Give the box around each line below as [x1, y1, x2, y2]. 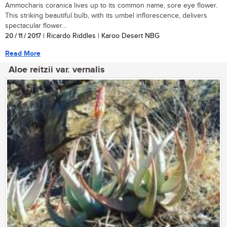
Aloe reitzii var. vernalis [9, 64, 105, 76]
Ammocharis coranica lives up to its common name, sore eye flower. [5, 2, 217, 10]
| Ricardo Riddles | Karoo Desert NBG [41, 32, 160, 41]
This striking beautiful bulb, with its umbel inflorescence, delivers [5, 12, 207, 20]
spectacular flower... [5, 22, 66, 30]
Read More [5, 49, 41, 58]
